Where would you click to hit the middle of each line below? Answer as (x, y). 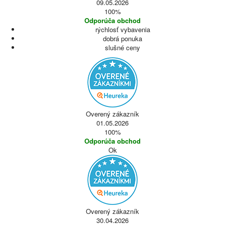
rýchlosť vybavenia (123, 29)
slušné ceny (123, 47)
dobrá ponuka (123, 38)
